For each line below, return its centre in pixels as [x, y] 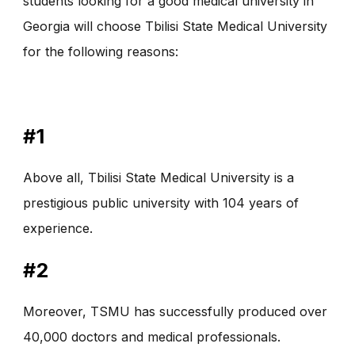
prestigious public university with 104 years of [161, 202]
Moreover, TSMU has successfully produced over [175, 312]
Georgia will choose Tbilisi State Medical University [175, 27]
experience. [58, 228]
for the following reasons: [101, 52]
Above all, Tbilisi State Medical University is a [158, 177]
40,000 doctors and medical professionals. [152, 337]
